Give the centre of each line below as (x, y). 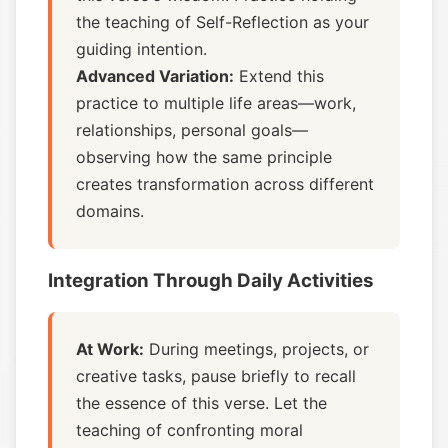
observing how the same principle (204, 157)
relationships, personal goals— (192, 130)
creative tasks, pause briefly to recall (216, 376)
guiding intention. (141, 49)
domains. (110, 211)
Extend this (279, 76)
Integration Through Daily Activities (211, 280)
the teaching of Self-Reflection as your (222, 22)
